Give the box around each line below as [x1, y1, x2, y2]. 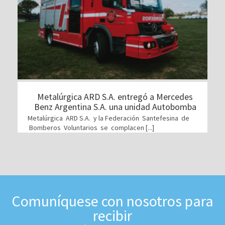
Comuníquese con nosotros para [12, 191, 213, 211]
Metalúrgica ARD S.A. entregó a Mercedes [37, 91, 193, 103]
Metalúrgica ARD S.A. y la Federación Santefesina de [28, 114, 189, 123]
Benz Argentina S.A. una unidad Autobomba [34, 101, 196, 113]
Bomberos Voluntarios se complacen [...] [28, 123, 154, 133]
